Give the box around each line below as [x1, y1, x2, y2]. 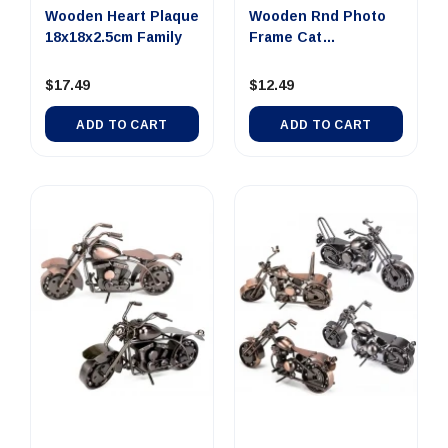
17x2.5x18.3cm [249, 50, 349, 67]
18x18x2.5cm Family [45, 29, 182, 46]
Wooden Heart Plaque [45, 8, 199, 25]
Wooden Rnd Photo [249, 8, 386, 25]
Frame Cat [249, 29, 322, 46]
